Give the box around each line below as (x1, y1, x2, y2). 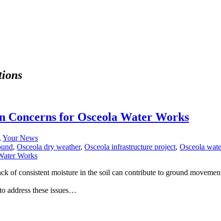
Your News (2, 133, 38, 142)
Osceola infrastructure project (84, 142, 176, 151)
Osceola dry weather (17, 142, 80, 151)
